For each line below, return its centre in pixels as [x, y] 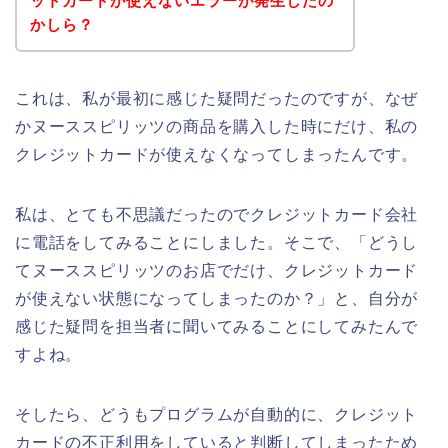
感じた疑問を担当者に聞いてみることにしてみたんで [217, 326]
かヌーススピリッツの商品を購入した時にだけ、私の [217, 126]
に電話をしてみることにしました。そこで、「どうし [217, 242]
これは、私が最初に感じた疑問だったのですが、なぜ [217, 98]
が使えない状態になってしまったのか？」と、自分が [217, 298]
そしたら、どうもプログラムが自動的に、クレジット [217, 414]
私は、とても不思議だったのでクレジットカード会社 [217, 214]
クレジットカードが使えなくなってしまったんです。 [217, 154]
